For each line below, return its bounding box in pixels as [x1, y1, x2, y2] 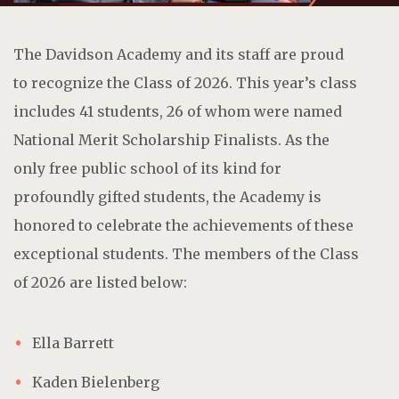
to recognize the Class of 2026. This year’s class [13, 73, 357, 92]
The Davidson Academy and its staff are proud [13, 45, 344, 63]
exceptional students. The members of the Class [13, 244, 359, 263]
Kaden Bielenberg [32, 372, 159, 391]
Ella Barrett [32, 333, 114, 352]
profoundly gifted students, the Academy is [13, 187, 322, 206]
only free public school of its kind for [13, 159, 281, 177]
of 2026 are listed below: [13, 273, 187, 291]
